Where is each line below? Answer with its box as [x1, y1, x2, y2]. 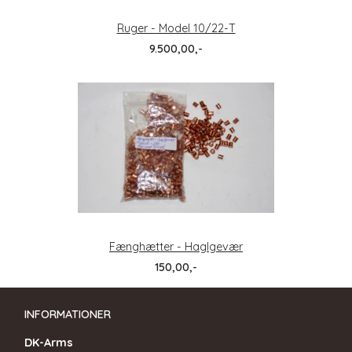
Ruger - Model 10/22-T [116, 20, 236, 35]
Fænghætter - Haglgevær [109, 239, 243, 254]
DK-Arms [24, 335, 73, 350]
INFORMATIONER [24, 306, 111, 321]
